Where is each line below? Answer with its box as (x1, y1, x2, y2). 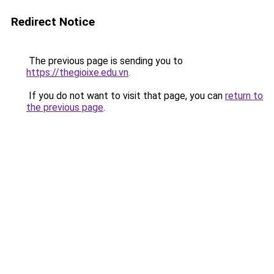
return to (225, 90, 263, 102)
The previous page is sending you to (26, 55, 183, 67)
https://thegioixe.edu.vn (26, 67, 128, 78)
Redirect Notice (11, 15, 95, 29)
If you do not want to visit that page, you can (26, 90, 225, 102)
